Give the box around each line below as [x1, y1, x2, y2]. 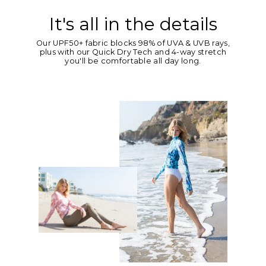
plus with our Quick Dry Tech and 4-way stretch [39, 47, 227, 57]
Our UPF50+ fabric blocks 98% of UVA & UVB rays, [36, 39, 230, 48]
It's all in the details [49, 13, 217, 35]
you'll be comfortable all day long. [65, 56, 201, 66]
